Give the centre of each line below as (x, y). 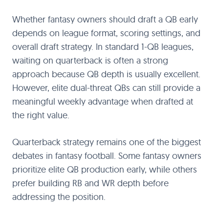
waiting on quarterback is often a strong (90, 60)
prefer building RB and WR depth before (90, 183)
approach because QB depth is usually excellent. (106, 74)
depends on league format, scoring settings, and (106, 33)
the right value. (41, 115)
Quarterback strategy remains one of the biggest (107, 142)
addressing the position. (59, 197)
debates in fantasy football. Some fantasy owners (107, 156)
